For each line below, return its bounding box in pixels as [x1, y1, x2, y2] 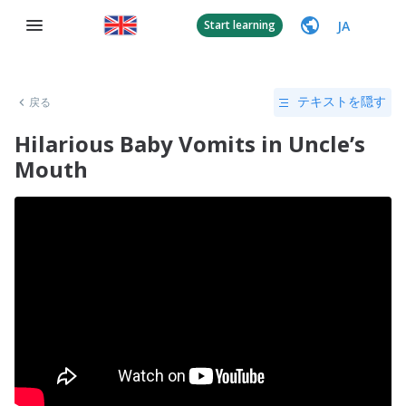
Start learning [204, 17, 275, 33]
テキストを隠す [297, 94, 386, 109]
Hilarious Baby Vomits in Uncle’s [14, 129, 365, 159]
